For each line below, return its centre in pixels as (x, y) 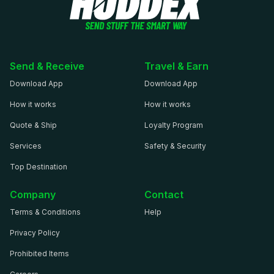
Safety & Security (175, 146)
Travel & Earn (176, 66)
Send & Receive (47, 66)
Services (26, 146)
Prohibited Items (39, 253)
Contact (164, 194)
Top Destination (39, 166)
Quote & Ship (33, 125)
